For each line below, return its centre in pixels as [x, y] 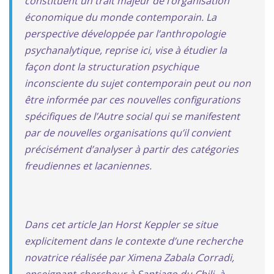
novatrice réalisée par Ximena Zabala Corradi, [129, 257]
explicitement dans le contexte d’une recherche [134, 241]
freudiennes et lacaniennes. [88, 165]
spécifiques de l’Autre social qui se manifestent [132, 116]
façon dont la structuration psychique [112, 66]
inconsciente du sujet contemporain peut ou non [138, 83]
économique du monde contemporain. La [120, 17]
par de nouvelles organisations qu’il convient [128, 132]
